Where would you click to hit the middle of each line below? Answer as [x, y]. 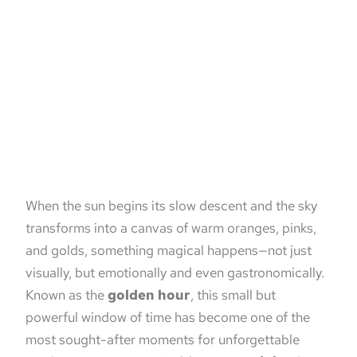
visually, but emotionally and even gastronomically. [175, 273]
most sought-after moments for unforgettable [163, 340]
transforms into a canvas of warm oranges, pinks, [171, 228]
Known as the [67, 295]
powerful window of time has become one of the [168, 318]
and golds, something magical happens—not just [169, 251]
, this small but [233, 295]
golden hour [149, 295]
